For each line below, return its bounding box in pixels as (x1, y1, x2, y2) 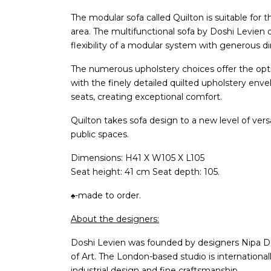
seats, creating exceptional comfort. (71, 91, 222, 102)
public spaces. (71, 128, 129, 140)
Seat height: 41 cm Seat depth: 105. (71, 166, 220, 177)
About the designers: (71, 213, 159, 224)
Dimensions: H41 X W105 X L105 (71, 152, 204, 163)
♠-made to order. (71, 189, 141, 201)
